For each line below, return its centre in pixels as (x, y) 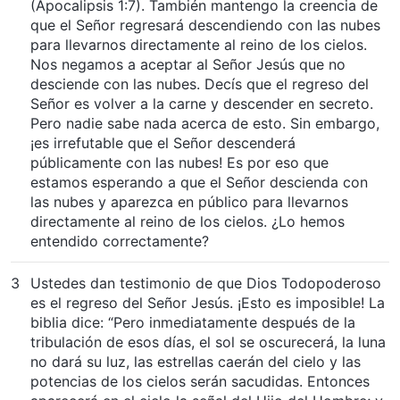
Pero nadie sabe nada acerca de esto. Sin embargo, (205, 123)
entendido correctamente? (120, 241)
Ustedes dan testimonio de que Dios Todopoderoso (206, 283)
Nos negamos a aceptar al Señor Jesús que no (188, 64)
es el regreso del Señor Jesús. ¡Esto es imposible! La (208, 302)
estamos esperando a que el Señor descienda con (199, 182)
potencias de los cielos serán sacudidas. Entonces (200, 381)
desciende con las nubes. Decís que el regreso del (200, 83)
